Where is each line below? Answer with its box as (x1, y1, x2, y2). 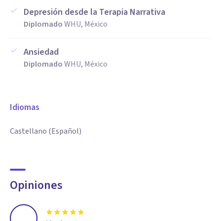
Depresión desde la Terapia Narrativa (24, 6, 165, 18)
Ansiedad (24, 46, 59, 58)
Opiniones (10, 177, 63, 194)
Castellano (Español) (10, 126, 81, 137)
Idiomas (10, 101, 39, 113)
